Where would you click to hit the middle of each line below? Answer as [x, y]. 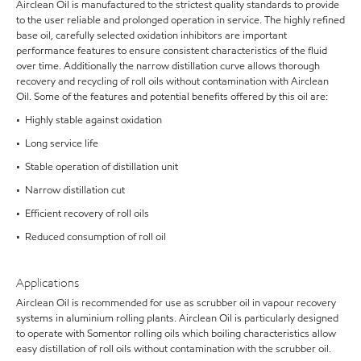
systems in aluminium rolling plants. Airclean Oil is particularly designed [177, 318]
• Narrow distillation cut [71, 190]
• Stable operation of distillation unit [97, 167]
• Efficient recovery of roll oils [83, 214]
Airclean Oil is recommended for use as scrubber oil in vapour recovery [176, 303]
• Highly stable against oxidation [89, 120]
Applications [48, 283]
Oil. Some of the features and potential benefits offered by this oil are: [172, 97]
